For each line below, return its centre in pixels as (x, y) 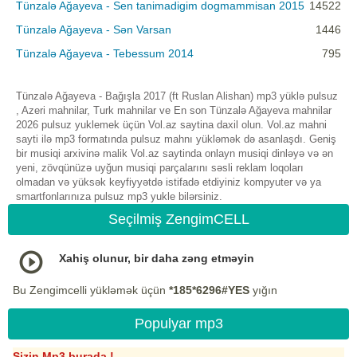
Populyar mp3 (178, 324)
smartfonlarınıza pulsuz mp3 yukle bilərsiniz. (119, 197)
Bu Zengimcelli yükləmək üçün (91, 290)
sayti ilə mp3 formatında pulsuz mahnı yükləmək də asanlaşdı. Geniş (176, 139)
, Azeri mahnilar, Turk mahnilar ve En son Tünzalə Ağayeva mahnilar (174, 111)
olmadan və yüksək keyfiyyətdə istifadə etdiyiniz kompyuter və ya (169, 182)
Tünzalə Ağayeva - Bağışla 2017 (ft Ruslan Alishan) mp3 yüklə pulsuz (177, 96)
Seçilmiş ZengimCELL (178, 220)
